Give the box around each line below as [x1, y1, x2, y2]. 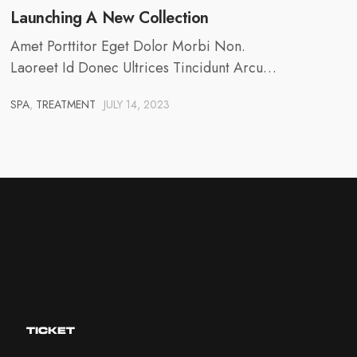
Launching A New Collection [10, 6, 209, 29]
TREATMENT [36, 96, 96, 112]
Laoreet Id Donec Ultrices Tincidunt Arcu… [10, 57, 277, 78]
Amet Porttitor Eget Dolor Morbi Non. [10, 35, 246, 57]
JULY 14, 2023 [104, 96, 171, 112]
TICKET [26, 322, 75, 337]
